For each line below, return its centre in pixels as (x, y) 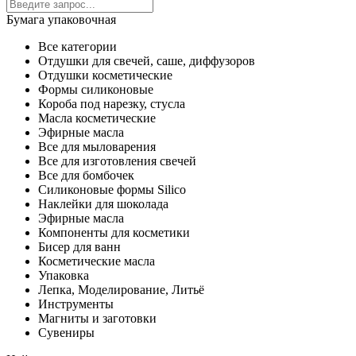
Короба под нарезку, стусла (112, 104)
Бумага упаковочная (61, 19)
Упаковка (64, 275)
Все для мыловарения (97, 147)
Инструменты (76, 304)
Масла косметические (97, 118)
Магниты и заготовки (97, 318)
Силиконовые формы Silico (112, 190)
